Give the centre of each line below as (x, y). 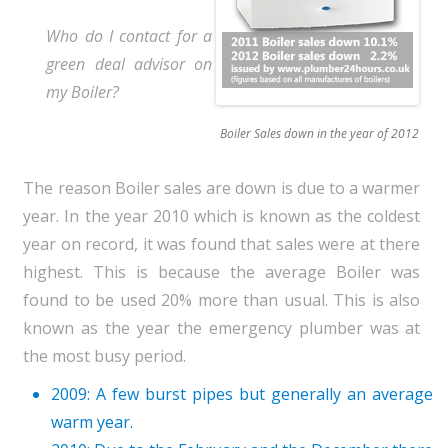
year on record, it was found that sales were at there (222, 244)
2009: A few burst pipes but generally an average (242, 394)
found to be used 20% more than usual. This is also (222, 300)
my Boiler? (83, 92)
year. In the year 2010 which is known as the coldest (222, 216)
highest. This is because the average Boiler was (222, 272)
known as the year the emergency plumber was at (222, 328)
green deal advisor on (129, 64)
